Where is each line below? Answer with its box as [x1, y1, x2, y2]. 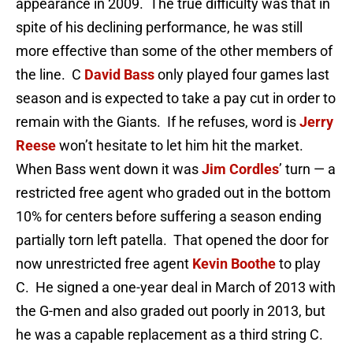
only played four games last [154, 66, 329, 84]
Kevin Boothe [192, 255, 276, 273]
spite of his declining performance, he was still [16, 19, 303, 36]
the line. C [16, 66, 84, 84]
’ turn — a [279, 161, 336, 178]
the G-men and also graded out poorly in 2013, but [16, 303, 325, 320]
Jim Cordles [202, 161, 279, 178]
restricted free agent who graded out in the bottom [16, 184, 331, 202]
